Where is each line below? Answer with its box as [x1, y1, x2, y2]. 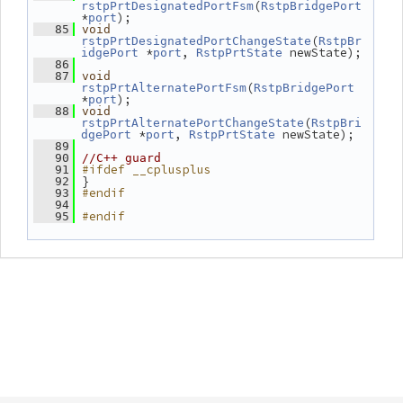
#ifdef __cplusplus [82, 162, 211, 177]
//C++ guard [82, 151, 161, 165]
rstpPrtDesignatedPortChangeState [81, 34, 311, 48]
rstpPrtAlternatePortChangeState [81, 116, 304, 130]
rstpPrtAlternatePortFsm [81, 81, 246, 94]
